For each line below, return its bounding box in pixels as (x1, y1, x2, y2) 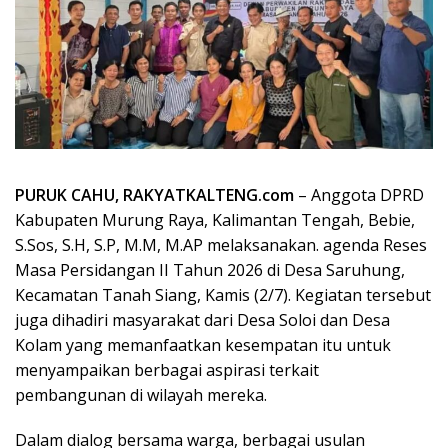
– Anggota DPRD (294, 184, 424, 207)
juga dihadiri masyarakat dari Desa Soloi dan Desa (15, 309, 390, 332)
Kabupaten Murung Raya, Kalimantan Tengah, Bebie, (15, 209, 415, 232)
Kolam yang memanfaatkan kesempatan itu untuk (15, 334, 391, 357)
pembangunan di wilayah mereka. (15, 384, 267, 407)
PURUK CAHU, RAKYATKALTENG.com (15, 184, 294, 207)
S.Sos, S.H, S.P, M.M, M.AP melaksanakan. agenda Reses (15, 234, 427, 257)
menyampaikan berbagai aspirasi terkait (15, 359, 319, 382)
